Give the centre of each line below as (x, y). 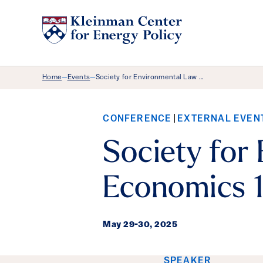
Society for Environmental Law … (149, 77)
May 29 (119, 225)
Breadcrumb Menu (138, 85)
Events (79, 77)
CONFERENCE (139, 119)
